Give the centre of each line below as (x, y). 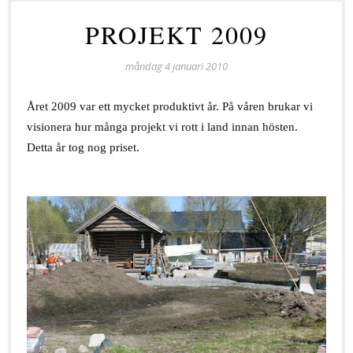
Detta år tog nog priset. (83, 147)
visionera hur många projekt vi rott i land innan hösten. (162, 126)
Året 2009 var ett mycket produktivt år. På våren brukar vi (170, 106)
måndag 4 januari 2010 (176, 66)
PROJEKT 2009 (176, 34)
